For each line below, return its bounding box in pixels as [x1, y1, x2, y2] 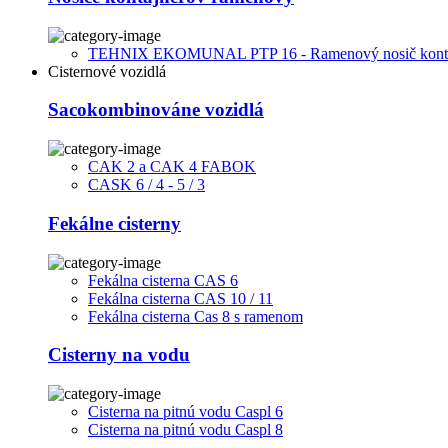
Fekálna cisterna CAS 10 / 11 [88, 289, 273, 307]
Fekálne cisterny [48, 212, 181, 234]
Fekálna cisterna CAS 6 [88, 271, 238, 289]
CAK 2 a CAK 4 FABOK [88, 158, 256, 176]
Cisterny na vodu [48, 344, 190, 366]
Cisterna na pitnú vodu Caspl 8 [88, 421, 283, 438]
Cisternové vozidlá [48, 62, 166, 80]
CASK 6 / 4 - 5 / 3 [88, 176, 205, 194]
